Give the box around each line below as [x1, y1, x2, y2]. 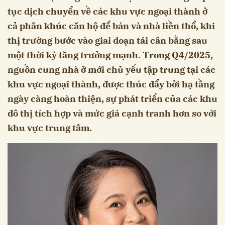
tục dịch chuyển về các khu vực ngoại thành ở [8, 6, 207, 18]
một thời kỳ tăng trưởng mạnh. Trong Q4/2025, [8, 49, 213, 61]
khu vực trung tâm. [8, 122, 92, 134]
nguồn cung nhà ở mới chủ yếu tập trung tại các [8, 64, 215, 76]
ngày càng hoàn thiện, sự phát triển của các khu [8, 93, 217, 105]
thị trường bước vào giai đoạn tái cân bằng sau [8, 35, 207, 47]
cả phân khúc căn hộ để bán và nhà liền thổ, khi [8, 20, 215, 32]
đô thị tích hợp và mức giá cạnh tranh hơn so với [8, 107, 216, 120]
